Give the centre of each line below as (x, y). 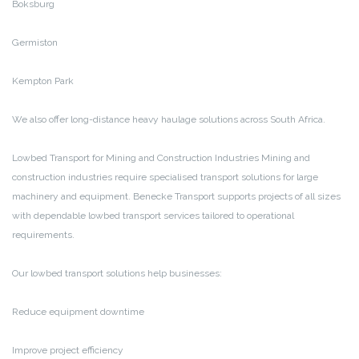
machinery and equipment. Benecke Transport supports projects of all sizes (176, 196)
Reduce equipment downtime (78, 311)
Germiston (35, 42)
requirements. (43, 234)
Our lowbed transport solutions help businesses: (117, 273)
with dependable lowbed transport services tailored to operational (153, 215)
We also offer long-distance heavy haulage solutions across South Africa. (169, 119)
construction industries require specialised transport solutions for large (165, 177)
